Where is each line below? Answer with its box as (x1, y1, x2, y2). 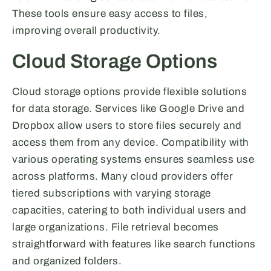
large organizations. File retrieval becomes (12, 221, 219, 233)
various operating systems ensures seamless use (12, 154, 254, 166)
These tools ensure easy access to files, (12, 8, 207, 20)
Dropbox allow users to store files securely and (12, 120, 242, 132)
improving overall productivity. (12, 25, 161, 37)
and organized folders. (12, 255, 122, 267)
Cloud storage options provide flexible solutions (12, 86, 247, 98)
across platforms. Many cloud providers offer (12, 171, 233, 183)
